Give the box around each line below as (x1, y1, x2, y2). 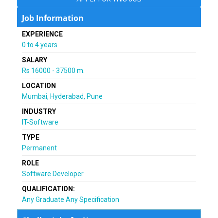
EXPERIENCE (22, 30, 63, 38)
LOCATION (22, 81, 56, 90)
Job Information (22, 12, 84, 23)
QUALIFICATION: (22, 184, 75, 193)
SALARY (22, 55, 47, 64)
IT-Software (22, 118, 58, 126)
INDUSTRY (22, 107, 56, 115)
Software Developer (22, 169, 84, 178)
